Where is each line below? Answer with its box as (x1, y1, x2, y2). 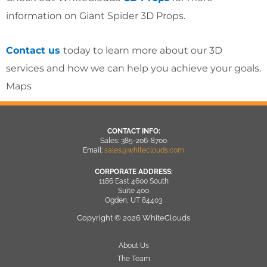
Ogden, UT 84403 (105, 196, 162, 205)
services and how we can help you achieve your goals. (6, 62, 261, 74)
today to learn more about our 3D (63, 44, 222, 56)
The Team (117, 254, 150, 263)
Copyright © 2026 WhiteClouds (77, 213, 190, 223)
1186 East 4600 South (98, 177, 169, 186)
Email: (83, 145, 104, 154)
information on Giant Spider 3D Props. (6, 10, 188, 21)
